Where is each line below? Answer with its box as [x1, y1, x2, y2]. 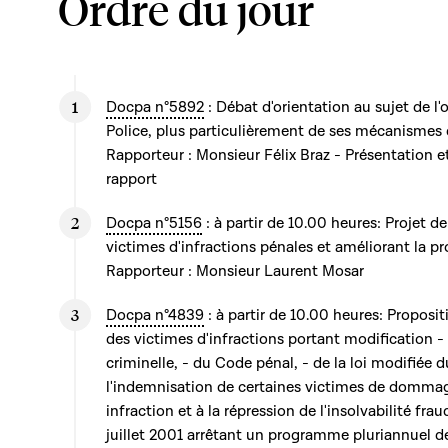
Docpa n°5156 [106, 213, 202, 233]
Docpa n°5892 [106, 97, 204, 117]
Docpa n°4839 [106, 305, 204, 325]
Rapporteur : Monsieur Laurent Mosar [106, 261, 364, 281]
